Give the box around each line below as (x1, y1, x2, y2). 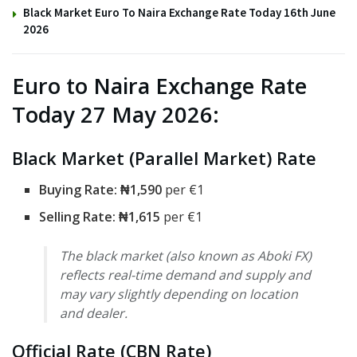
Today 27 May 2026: (12, 100, 219, 130)
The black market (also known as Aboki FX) (60, 246, 312, 265)
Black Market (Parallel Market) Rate (12, 147, 316, 170)
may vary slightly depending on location (60, 284, 298, 303)
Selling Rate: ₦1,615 (39, 207, 161, 226)
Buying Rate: (39, 180, 118, 198)
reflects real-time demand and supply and (60, 265, 311, 284)
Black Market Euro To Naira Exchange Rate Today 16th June (23, 4, 335, 20)
